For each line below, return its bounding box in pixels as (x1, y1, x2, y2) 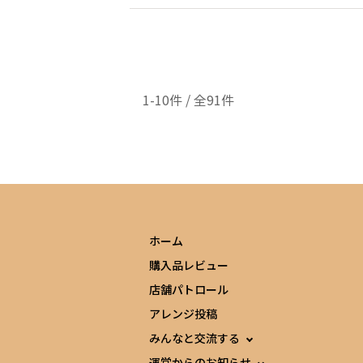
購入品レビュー (149, 257, 229, 273)
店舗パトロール (149, 281, 229, 297)
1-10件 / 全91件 (143, 90, 234, 109)
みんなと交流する (149, 330, 241, 346)
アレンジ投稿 (149, 305, 218, 322)
